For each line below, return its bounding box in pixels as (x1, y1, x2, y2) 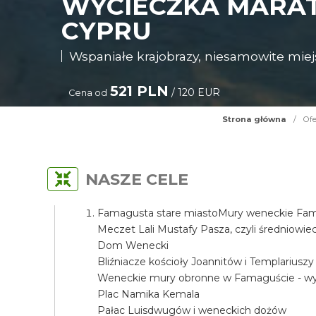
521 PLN (110, 83, 169, 99)
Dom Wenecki (97, 239, 169, 252)
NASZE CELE (85, 169, 189, 189)
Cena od (68, 87, 108, 98)
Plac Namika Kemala (97, 288, 200, 300)
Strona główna (222, 114, 286, 124)
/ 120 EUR (169, 86, 221, 99)
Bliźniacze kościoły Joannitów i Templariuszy (97, 255, 315, 268)
